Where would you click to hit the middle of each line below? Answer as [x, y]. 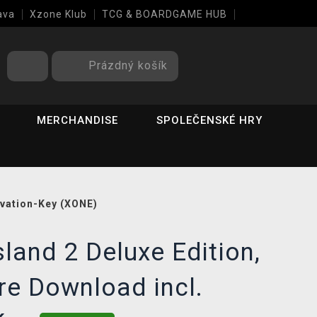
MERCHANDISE [78, 120]
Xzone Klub [58, 14]
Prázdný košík [128, 65]
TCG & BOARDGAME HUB [165, 14]
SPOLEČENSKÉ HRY [210, 120]
